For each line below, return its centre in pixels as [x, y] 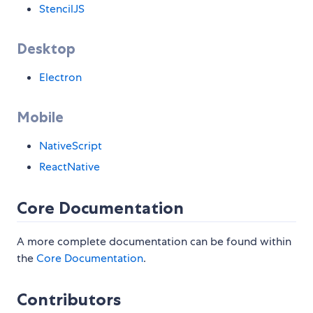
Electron [60, 78]
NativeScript [71, 146]
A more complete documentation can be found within [154, 242]
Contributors [69, 300]
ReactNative [70, 167]
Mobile [40, 117]
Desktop [46, 49]
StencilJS [62, 9]
